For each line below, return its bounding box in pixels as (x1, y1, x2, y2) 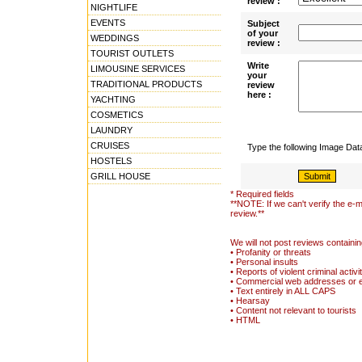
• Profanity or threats (229, 247, 311, 257)
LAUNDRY (90, 125, 133, 135)
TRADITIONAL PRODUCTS (90, 79, 202, 89)
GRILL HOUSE (90, 171, 150, 181)
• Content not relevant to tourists (229, 305, 356, 315)
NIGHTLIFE (90, 2, 137, 12)
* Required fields (229, 189, 294, 199)
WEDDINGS (90, 33, 139, 43)
